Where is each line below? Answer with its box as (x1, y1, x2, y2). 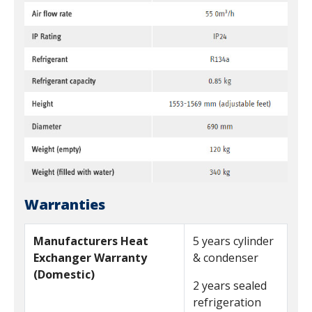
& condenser (193, 249, 258, 265)
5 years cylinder (193, 233, 274, 249)
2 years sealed (193, 277, 267, 293)
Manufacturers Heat (33, 233, 148, 249)
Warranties (24, 194, 105, 214)
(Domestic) (33, 266, 95, 282)
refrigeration (193, 294, 261, 310)
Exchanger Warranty (33, 249, 147, 265)
